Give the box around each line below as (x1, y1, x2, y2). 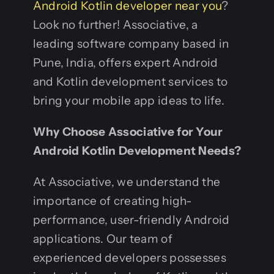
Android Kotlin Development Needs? (32, 143, 242, 158)
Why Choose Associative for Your (32, 124, 223, 139)
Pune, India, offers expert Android (32, 55, 218, 70)
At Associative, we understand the (32, 174, 221, 189)
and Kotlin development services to (32, 74, 228, 89)
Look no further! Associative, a (32, 17, 198, 32)
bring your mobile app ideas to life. (32, 93, 225, 108)
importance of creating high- (32, 193, 193, 208)
